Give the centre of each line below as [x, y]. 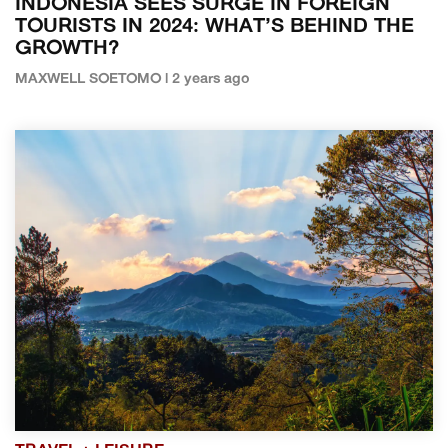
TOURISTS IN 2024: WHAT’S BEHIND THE [214, 26]
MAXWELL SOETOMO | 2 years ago [132, 79]
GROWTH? [67, 48]
